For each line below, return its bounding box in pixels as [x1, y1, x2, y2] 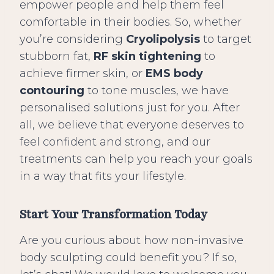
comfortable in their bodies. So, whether [20, 15, 242, 29]
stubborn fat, [20, 50, 94, 64]
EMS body [146, 67, 203, 81]
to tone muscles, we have [84, 84, 229, 98]
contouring [20, 84, 84, 98]
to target [200, 32, 251, 46]
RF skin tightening [94, 50, 201, 64]
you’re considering [20, 32, 126, 46]
